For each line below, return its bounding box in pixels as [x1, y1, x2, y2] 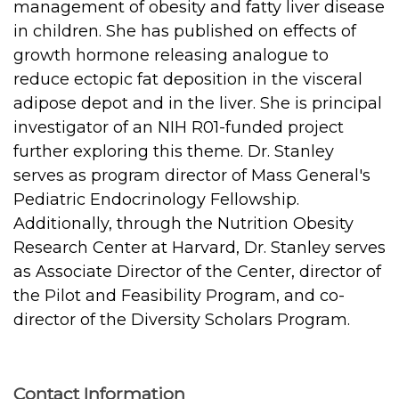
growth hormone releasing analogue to [13, 45, 329, 65]
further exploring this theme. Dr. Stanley [13, 141, 334, 161]
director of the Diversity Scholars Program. [13, 309, 350, 330]
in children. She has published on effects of [13, 20, 356, 41]
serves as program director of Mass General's [13, 165, 370, 185]
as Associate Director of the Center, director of [13, 261, 381, 281]
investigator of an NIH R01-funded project [13, 117, 344, 137]
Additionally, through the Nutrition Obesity [13, 213, 354, 233]
